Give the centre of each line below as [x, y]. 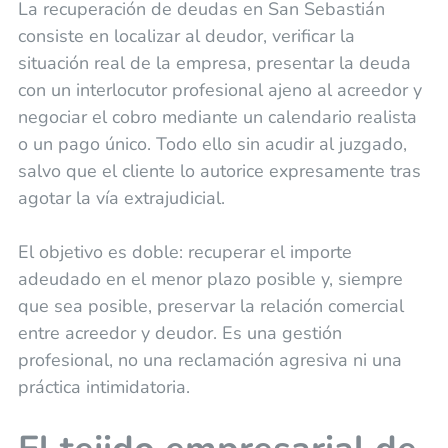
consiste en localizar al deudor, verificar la [186, 36]
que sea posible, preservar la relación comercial [210, 306]
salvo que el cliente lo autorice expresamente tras [219, 171]
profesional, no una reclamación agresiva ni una [209, 360]
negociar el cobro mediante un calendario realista [217, 117]
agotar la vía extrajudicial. [121, 198]
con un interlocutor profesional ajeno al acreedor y [219, 90]
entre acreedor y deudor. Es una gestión [179, 333]
